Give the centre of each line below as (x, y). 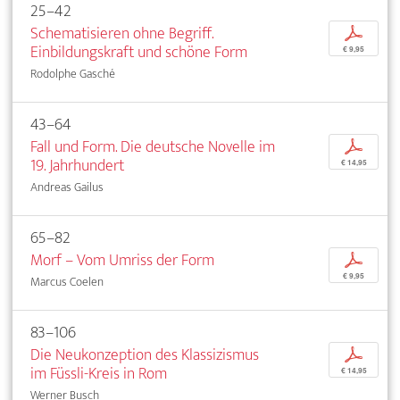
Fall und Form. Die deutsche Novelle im (153, 146)
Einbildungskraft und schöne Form (139, 52)
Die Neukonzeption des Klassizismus (145, 354)
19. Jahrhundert (77, 165)
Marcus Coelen (67, 281)
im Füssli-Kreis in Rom (99, 373)
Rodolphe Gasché (73, 73)
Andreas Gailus (67, 187)
